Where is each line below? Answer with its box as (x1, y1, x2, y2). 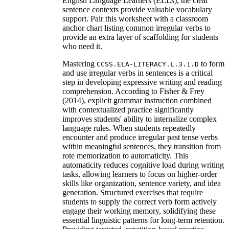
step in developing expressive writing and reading (62, 77, 222, 86)
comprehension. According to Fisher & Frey (62, 86, 204, 96)
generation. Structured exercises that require (62, 188, 203, 197)
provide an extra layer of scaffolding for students (62, 32, 218, 41)
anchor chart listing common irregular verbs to (62, 23, 211, 32)
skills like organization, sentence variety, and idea (62, 178, 221, 188)
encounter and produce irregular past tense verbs (62, 132, 218, 142)
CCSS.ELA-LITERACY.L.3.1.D (97, 60, 199, 68)
